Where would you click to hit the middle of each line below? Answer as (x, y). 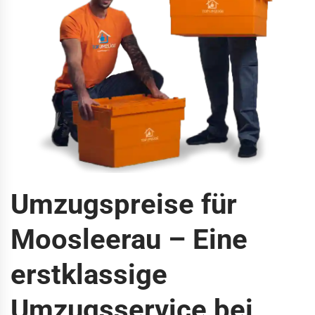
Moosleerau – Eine (129, 239)
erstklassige (89, 274)
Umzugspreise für (124, 204)
